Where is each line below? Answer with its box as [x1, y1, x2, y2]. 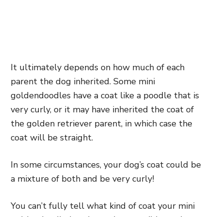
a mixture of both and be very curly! [11, 173, 156, 185]
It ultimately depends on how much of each [11, 62, 185, 73]
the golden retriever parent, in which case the [11, 118, 192, 129]
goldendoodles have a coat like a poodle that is [11, 90, 199, 101]
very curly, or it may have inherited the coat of [11, 104, 194, 115]
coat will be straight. [11, 132, 93, 143]
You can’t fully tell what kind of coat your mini [11, 200, 195, 212]
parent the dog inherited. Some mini [11, 76, 155, 87]
